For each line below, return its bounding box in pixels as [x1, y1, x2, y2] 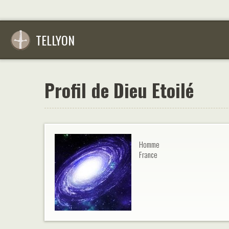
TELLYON [36, 31, 75, 49]
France [139, 149, 157, 160]
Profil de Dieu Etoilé [44, 76, 194, 103]
